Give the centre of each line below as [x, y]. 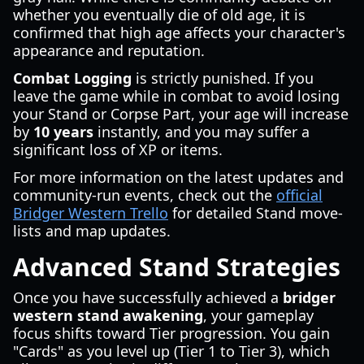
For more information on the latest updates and [178, 177]
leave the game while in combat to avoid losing [176, 96]
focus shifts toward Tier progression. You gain [171, 333]
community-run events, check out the [145, 195]
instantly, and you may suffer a [201, 132]
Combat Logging [72, 78]
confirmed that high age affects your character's [179, 32]
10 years [63, 132]
